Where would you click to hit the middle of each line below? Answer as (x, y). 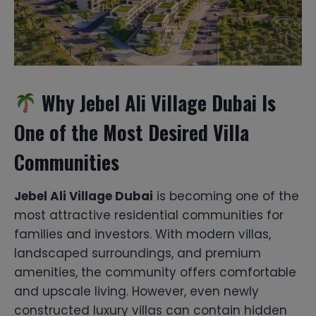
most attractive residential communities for (149, 215)
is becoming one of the (226, 196)
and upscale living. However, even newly (136, 291)
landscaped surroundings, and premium (138, 253)
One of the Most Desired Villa (132, 132)
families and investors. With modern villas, (142, 234)
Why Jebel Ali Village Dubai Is (156, 102)
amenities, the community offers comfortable (155, 272)
